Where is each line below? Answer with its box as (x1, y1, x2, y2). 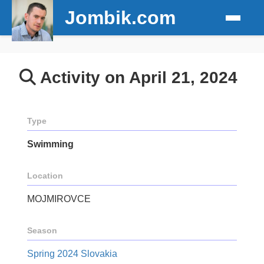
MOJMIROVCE (27, 194, 91, 204)
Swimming (27, 139, 74, 149)
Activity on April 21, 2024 (36, 68, 237, 87)
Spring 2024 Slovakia (27, 249, 117, 259)
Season (27, 226, 57, 235)
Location (27, 171, 63, 180)
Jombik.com (65, 6, 176, 28)
